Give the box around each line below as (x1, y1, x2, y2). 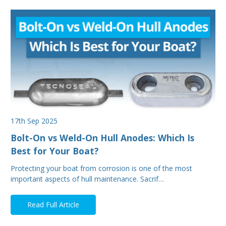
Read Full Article (27, 199, 79, 209)
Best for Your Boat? (11, 145, 99, 157)
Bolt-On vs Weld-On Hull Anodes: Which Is (11, 132, 194, 144)
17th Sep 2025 (11, 116, 58, 126)
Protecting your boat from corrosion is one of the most (11, 163, 192, 173)
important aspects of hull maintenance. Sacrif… (11, 174, 164, 184)
